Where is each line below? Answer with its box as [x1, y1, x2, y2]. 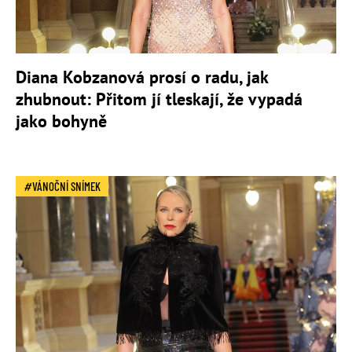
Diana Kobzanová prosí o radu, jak [16, 65, 268, 88]
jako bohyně [16, 109, 107, 132]
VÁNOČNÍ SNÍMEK [32, 178, 101, 193]
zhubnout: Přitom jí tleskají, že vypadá [16, 87, 302, 110]
